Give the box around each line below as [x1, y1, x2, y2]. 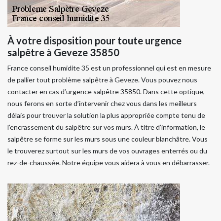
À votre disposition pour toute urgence [7, 35, 182, 47]
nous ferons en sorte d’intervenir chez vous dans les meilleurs [7, 99, 197, 108]
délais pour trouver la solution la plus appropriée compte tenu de [7, 111, 205, 120]
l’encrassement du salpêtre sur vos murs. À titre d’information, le [7, 123, 205, 132]
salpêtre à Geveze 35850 [7, 46, 119, 59]
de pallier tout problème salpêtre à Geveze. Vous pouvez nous [7, 75, 197, 84]
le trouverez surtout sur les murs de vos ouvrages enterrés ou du [7, 147, 207, 155]
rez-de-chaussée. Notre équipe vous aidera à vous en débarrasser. [7, 158, 210, 167]
